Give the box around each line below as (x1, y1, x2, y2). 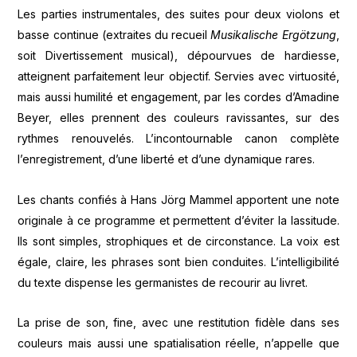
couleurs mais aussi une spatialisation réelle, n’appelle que (18, 336, 339, 351)
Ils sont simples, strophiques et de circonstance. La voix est (18, 233, 339, 248)
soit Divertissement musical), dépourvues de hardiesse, (18, 49, 339, 63)
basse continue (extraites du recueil (18, 28, 211, 42)
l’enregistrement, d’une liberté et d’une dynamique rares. (18, 152, 316, 167)
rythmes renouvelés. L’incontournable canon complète (18, 131, 339, 146)
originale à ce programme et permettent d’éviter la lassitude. (18, 213, 339, 227)
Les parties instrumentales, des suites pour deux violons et (18, 7, 339, 22)
